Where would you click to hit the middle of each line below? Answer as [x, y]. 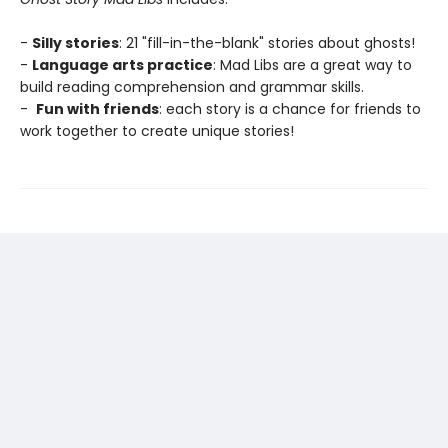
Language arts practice [122, 64]
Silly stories [75, 42]
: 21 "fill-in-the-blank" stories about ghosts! [267, 42]
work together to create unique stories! [157, 130]
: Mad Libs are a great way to [312, 64]
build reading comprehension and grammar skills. [192, 86]
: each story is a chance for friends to [290, 108]
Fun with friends [97, 108]
